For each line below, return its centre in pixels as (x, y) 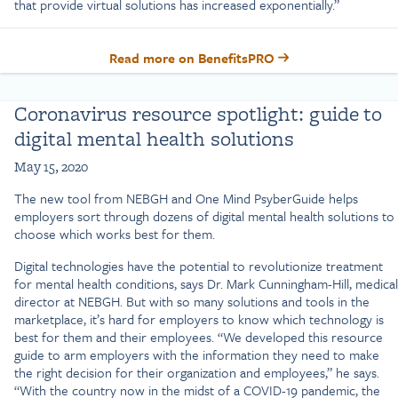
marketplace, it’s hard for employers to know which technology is (199, 318)
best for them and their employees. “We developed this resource (199, 336)
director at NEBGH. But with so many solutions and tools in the (192, 301)
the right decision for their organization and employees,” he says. (197, 372)
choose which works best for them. (115, 233)
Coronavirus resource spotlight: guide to (198, 113)
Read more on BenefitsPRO (193, 57)
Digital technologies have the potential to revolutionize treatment (199, 265)
